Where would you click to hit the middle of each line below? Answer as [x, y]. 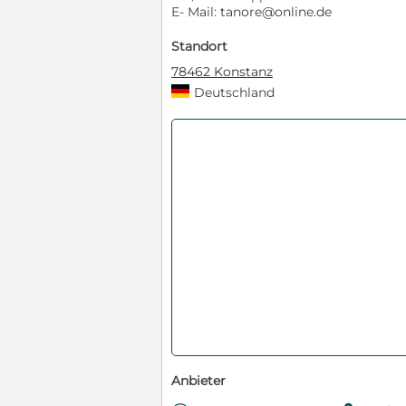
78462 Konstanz [222, 72]
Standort [199, 47]
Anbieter [198, 381]
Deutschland [234, 93]
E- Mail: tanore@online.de [251, 12]
